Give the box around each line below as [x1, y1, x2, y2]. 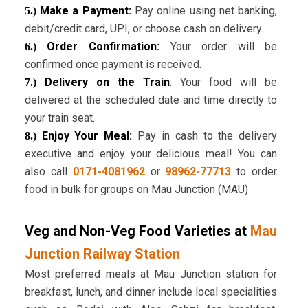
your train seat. [24, 111, 95, 125]
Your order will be [170, 40, 278, 54]
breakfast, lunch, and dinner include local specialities [24, 285, 278, 299]
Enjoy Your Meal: [41, 129, 133, 143]
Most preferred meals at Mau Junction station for [24, 267, 278, 281]
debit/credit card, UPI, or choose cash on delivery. [24, 22, 263, 36]
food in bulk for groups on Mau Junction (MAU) [24, 183, 248, 197]
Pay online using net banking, [135, 4, 278, 18]
